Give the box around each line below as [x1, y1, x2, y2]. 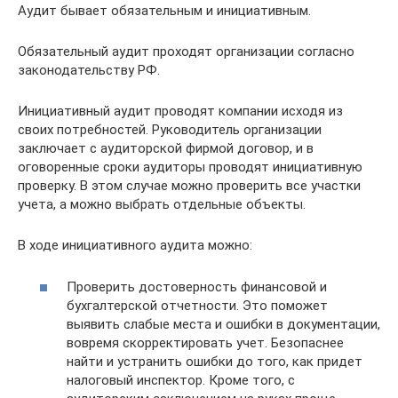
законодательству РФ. [18, 62, 160, 79]
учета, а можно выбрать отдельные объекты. [18, 196, 306, 213]
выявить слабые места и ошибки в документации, [67, 315, 380, 332]
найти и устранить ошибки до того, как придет [67, 353, 362, 370]
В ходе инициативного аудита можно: [18, 237, 252, 254]
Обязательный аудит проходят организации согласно [18, 44, 354, 60]
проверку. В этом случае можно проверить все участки [18, 178, 361, 195]
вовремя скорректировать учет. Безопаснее [67, 334, 344, 351]
